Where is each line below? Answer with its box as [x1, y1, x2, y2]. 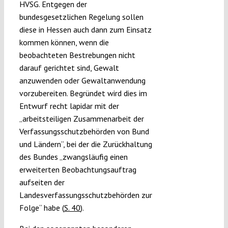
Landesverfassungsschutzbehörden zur [19, 190, 152, 201]
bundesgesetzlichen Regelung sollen [19, 12, 144, 22]
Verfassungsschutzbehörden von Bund [19, 126, 149, 137]
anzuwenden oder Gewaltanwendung [19, 75, 146, 86]
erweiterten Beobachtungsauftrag [19, 164, 136, 175]
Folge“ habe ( [19, 203, 64, 213]
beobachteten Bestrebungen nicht [19, 50, 135, 61]
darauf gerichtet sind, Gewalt [19, 63, 119, 73]
